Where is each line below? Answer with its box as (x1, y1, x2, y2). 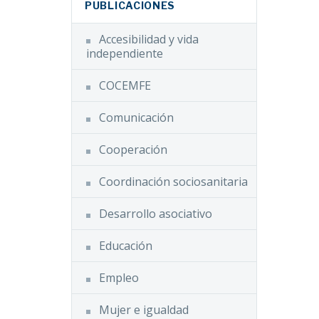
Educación (99, 238, 152, 253)
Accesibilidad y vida (99, 31, 199, 47)
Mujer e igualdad (99, 302, 189, 318)
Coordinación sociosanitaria (99, 174, 248, 189)
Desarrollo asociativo (99, 206, 212, 221)
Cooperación (99, 142, 167, 157)
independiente (86, 46, 163, 61)
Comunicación (99, 110, 174, 125)
